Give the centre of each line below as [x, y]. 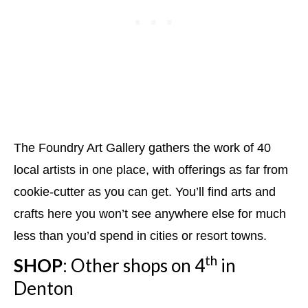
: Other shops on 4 [134, 265]
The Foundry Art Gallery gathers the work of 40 [142, 147]
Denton [44, 288]
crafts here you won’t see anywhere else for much [150, 213]
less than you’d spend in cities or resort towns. [140, 235]
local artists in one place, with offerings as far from [151, 169]
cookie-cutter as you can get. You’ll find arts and [145, 191]
